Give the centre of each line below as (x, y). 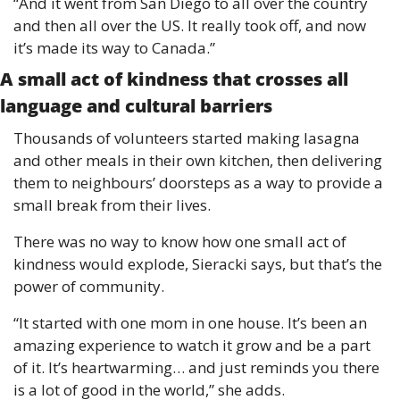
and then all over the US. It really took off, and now (190, 26)
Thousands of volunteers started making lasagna (187, 138)
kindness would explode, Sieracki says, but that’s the (198, 264)
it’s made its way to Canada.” (114, 48)
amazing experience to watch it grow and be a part (192, 346)
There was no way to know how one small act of (180, 242)
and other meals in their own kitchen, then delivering (198, 161)
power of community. (91, 287)
